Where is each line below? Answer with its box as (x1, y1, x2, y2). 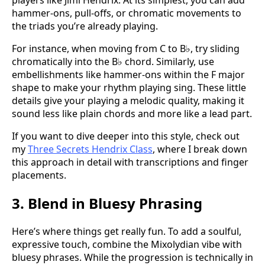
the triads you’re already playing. (12, 20, 158, 33)
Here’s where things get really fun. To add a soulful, (12, 225, 241, 238)
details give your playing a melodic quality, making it (12, 94, 244, 108)
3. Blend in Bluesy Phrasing (12, 193, 202, 214)
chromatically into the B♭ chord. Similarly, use (12, 55, 214, 69)
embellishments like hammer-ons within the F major (12, 68, 245, 82)
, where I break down (153, 143, 247, 156)
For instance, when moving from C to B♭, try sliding (12, 42, 240, 56)
